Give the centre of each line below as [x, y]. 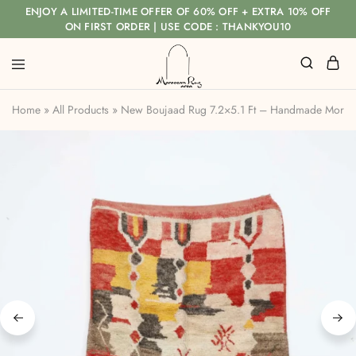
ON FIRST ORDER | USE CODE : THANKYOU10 [178, 27]
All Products [81, 110]
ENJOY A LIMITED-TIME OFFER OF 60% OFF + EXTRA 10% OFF [178, 12]
